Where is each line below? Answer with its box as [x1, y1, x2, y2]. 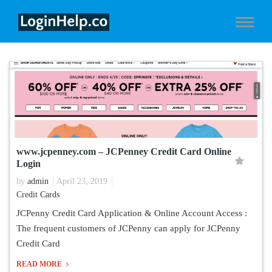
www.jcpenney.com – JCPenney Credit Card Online [16, 146, 231, 157]
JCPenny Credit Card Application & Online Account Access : [16, 208, 250, 218]
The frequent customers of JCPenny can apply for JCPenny [16, 223, 240, 233]
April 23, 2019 [56, 177, 107, 186]
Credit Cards [16, 190, 59, 199]
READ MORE [16, 260, 64, 268]
